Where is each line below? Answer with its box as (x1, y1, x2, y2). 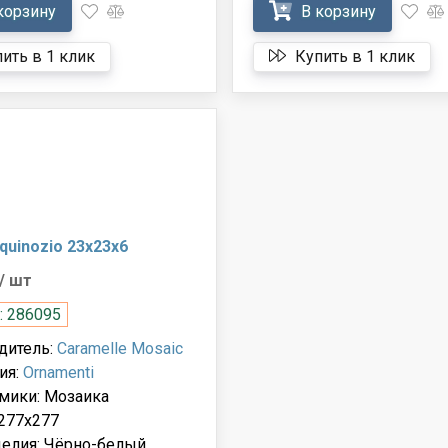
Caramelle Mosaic (56, 338, 183, 358)
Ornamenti (22, 362, 94, 382)
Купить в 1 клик (290, 46, 415, 66)
